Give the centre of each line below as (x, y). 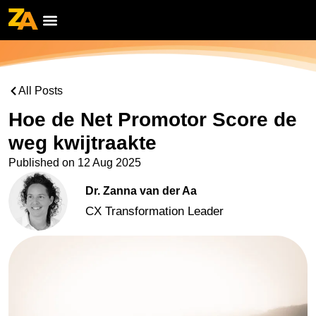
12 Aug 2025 (109, 163)
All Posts (41, 91)
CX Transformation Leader (154, 212)
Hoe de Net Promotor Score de (153, 120)
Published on (42, 163)
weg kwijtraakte (83, 143)
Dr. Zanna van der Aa (141, 191)
